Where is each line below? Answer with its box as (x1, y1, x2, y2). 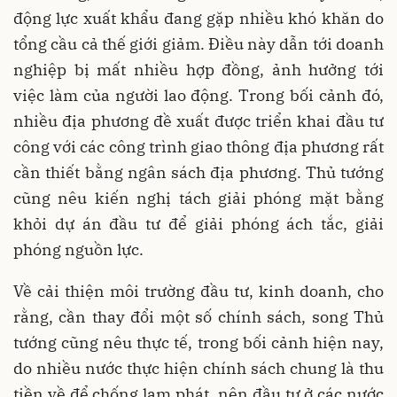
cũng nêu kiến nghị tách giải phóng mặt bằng (13, 187, 384, 208)
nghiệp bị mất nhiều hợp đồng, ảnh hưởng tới (13, 58, 384, 80)
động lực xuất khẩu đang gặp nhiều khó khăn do (13, 7, 384, 28)
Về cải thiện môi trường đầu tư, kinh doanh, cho (13, 280, 384, 301)
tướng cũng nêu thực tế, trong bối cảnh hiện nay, (13, 331, 384, 353)
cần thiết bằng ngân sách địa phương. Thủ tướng (13, 161, 384, 183)
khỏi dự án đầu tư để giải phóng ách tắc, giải (13, 213, 384, 234)
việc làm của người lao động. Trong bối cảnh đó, (13, 84, 384, 105)
